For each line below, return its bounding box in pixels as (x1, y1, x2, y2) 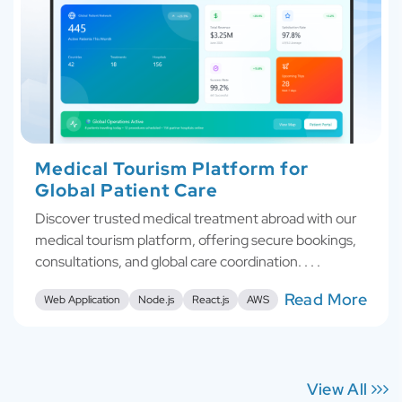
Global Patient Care (35, 178, 218, 202)
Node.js (138, 292, 174, 307)
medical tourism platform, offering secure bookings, (35, 230, 356, 249)
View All (306, 378, 371, 399)
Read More (284, 288, 367, 310)
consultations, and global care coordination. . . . (35, 251, 320, 271)
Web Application (44, 292, 120, 307)
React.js (192, 292, 229, 307)
